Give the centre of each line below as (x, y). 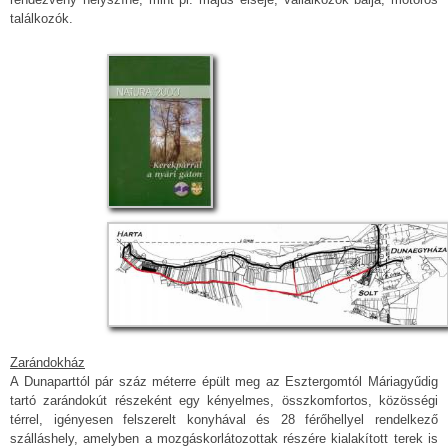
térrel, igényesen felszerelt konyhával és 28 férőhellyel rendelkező (224, 419)
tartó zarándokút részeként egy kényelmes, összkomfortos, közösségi (224, 400)
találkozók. (41, 19)
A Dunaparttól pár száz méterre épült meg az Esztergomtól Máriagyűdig (224, 381)
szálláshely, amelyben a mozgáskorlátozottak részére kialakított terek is (224, 438)
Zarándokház (47, 362)
